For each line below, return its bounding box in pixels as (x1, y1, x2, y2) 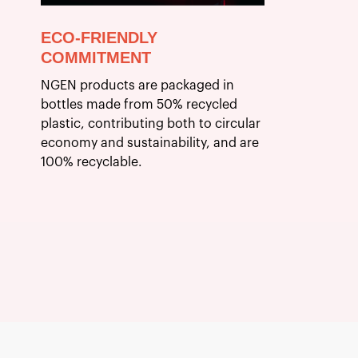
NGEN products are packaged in (40, 78, 234, 92)
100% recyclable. (40, 155, 142, 169)
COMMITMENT (40, 48, 151, 66)
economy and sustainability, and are (40, 136, 259, 149)
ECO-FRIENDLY (40, 28, 157, 46)
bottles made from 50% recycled (40, 97, 237, 111)
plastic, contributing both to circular (40, 117, 261, 130)
